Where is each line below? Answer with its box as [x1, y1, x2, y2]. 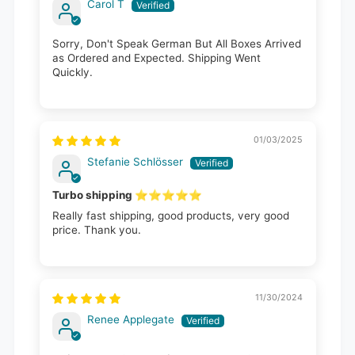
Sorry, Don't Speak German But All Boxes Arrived [52, 36, 302, 50]
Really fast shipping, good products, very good [52, 208, 290, 222]
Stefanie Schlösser [86, 155, 183, 168]
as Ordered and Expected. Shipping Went [52, 51, 261, 64]
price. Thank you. [52, 223, 141, 236]
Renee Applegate [86, 312, 174, 326]
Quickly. [52, 65, 93, 78]
